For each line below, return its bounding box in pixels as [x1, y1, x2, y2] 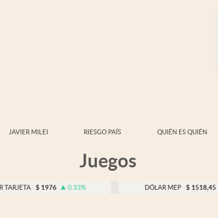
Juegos [79, 150, 137, 171]
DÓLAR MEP [102, 184, 139, 191]
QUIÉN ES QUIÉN [157, 128, 207, 136]
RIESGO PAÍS [84, 128, 121, 136]
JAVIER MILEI [8, 128, 48, 136]
